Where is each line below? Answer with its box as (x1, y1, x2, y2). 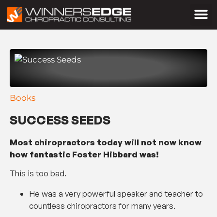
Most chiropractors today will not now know (10, 137, 201, 147)
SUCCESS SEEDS (10, 112, 110, 127)
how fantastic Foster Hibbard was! (10, 149, 159, 159)
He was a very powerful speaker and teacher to (29, 188, 203, 199)
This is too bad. (10, 168, 66, 179)
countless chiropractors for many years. (29, 201, 175, 211)
